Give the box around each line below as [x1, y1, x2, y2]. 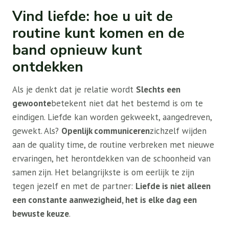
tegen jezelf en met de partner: [12, 180, 135, 192]
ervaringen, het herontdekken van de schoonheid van [12, 153, 211, 164]
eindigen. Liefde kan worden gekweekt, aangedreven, [12, 111, 212, 123]
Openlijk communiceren [61, 125, 150, 136]
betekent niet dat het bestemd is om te [51, 98, 203, 109]
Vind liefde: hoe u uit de [12, 7, 173, 26]
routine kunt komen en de [12, 24, 185, 43]
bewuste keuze [12, 208, 69, 219]
